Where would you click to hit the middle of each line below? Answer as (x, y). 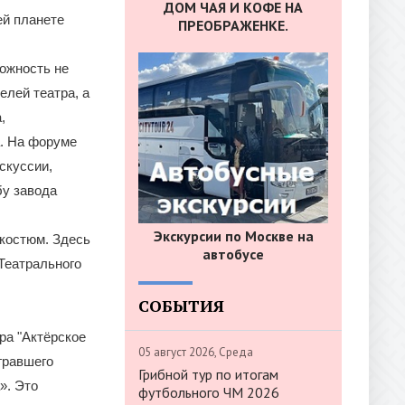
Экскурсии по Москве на (233, 235)
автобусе (233, 254)
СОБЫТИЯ (181, 305)
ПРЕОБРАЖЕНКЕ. (233, 26)
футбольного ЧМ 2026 (209, 392)
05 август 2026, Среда (196, 352)
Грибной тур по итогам (208, 374)
